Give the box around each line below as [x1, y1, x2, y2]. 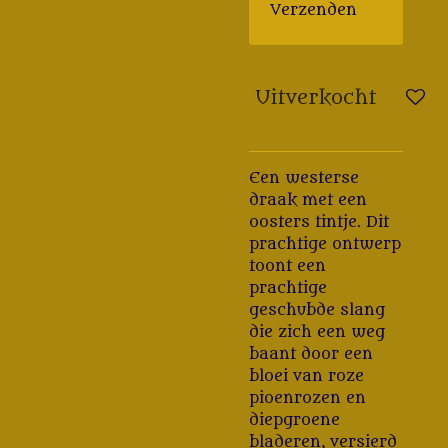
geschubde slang [249, 301, 385, 320]
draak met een [249, 191, 367, 210]
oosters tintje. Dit [249, 213, 389, 232]
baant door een [249, 345, 373, 364]
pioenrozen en [249, 389, 366, 408]
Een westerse [249, 169, 359, 188]
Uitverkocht [255, 85, 377, 109]
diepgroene [249, 411, 340, 430]
